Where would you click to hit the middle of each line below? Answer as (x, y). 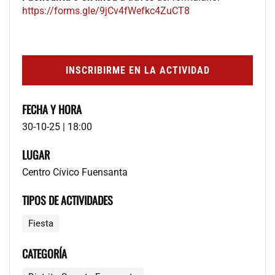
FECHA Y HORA (52, 109)
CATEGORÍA (45, 253)
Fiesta (41, 223)
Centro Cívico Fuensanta (75, 172)
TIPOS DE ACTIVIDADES (68, 200)
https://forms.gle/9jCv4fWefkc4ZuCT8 (106, 10)
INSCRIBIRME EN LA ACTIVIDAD (137, 70)
